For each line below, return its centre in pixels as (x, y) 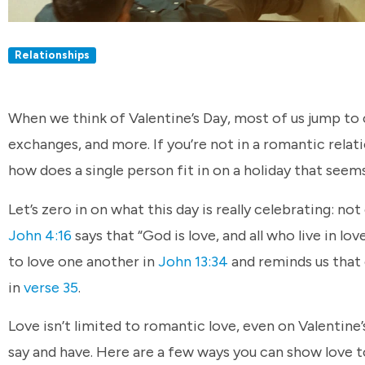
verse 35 (51, 287)
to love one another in (83, 261)
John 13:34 (193, 261)
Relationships (53, 55)
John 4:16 (40, 235)
